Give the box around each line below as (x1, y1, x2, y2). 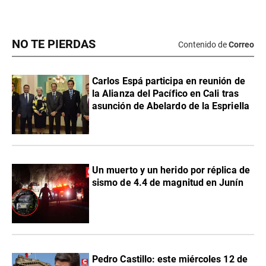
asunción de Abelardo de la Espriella (92, 100, 249, 112)
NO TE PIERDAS (12, 37, 96, 52)
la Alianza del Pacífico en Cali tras (92, 88, 239, 100)
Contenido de (178, 39, 227, 49)
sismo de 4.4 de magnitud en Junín (92, 177, 243, 189)
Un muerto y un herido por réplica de (92, 164, 250, 176)
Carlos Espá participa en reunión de (92, 75, 245, 87)
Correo (229, 39, 254, 49)
